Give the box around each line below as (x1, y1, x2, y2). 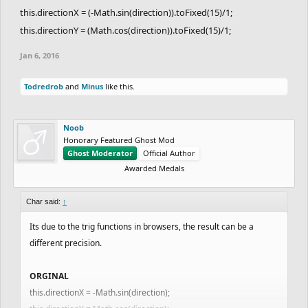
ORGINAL (30, 269, 69, 282)
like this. (103, 80, 135, 91)
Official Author (143, 147, 195, 158)
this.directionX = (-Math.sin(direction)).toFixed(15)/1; (20, 5, 232, 19)
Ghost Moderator (67, 147, 133, 158)
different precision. (30, 236, 102, 249)
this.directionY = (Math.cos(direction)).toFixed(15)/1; (20, 23, 231, 36)
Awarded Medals (124, 162, 184, 173)
